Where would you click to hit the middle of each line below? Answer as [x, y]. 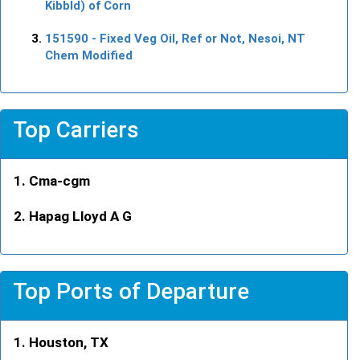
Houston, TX [69, 342]
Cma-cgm [59, 180]
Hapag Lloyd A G [80, 216]
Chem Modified [89, 55]
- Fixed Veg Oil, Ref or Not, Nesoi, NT [197, 38]
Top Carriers [76, 129]
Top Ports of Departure [131, 291]
